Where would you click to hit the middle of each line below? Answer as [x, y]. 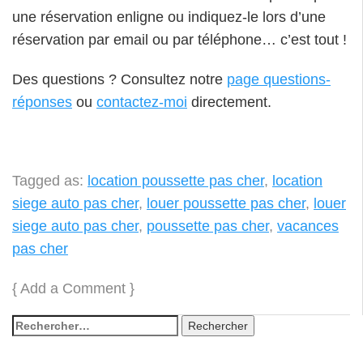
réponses [42, 102]
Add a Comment [73, 289]
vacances [308, 226]
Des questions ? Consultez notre [120, 79]
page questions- [279, 79]
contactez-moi [142, 102]
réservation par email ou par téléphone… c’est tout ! [179, 40]
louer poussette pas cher [226, 204]
